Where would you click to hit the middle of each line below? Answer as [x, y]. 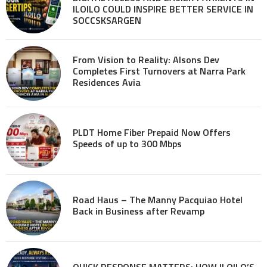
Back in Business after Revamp [139, 211]
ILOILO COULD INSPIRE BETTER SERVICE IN [163, 9]
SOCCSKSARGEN [107, 21]
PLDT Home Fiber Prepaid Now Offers [152, 133]
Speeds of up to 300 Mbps [127, 144]
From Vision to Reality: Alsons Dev [146, 59]
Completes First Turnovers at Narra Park [159, 71]
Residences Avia [107, 82]
